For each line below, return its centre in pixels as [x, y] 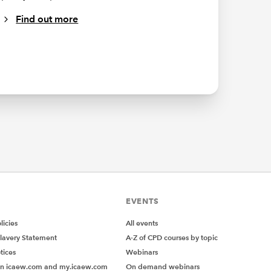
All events [142, 223]
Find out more [47, 19]
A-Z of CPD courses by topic [172, 238]
